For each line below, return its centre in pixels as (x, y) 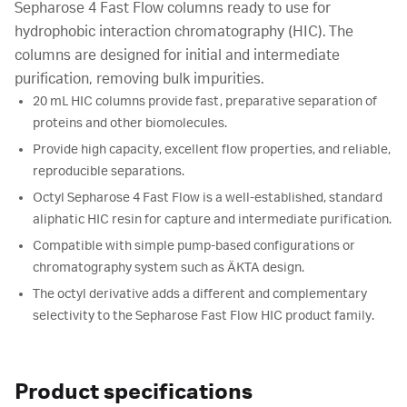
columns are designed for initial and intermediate (177, 55)
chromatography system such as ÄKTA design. (169, 268)
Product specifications (134, 392)
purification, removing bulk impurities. (139, 79)
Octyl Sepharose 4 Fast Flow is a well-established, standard (208, 198)
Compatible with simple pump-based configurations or (194, 246)
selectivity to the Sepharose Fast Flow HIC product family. (203, 316)
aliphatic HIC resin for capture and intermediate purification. (212, 220)
